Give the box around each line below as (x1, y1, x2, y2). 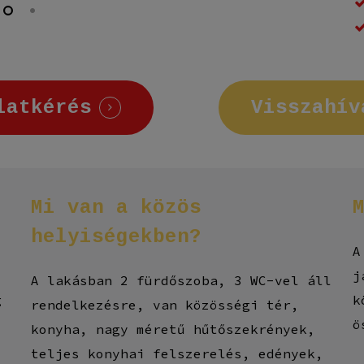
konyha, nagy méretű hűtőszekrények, (30, 320, 315, 337)
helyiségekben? (30, 225, 201, 248)
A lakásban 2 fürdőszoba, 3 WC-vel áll (30, 271, 331, 288)
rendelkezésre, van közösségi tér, (30, 296, 299, 313)
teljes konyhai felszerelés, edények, (30, 344, 323, 362)
